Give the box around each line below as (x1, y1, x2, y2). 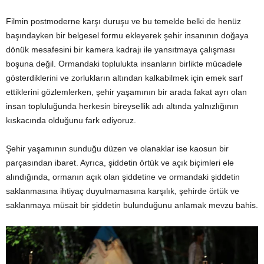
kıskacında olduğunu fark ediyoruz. (6, 115, 136, 126)
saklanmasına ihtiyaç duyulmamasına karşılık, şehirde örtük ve (6, 186, 239, 196)
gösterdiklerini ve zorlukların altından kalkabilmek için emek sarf (6, 73, 243, 83)
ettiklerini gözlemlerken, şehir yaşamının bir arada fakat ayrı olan (6, 87, 247, 97)
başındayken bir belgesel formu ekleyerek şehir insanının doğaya (6, 31, 249, 41)
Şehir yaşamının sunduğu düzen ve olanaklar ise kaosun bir (6, 144, 229, 154)
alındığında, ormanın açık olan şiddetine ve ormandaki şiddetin (6, 172, 240, 182)
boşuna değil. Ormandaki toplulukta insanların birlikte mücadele (6, 59, 242, 69)
